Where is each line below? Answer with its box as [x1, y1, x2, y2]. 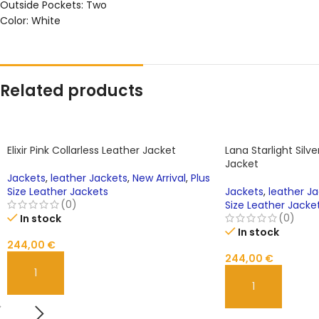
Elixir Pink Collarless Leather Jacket [7, 142, 176, 157]
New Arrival [132, 170, 186, 185]
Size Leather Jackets [7, 184, 108, 199]
